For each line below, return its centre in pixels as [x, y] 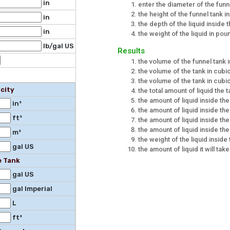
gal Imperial [31, 189]
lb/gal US [57, 46]
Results [131, 51]
